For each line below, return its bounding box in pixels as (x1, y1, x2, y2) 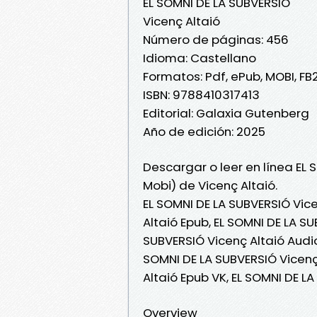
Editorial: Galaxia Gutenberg (143, 104, 309, 122)
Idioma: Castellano (143, 49, 256, 67)
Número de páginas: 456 (143, 30, 289, 48)
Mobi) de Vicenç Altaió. (143, 176, 277, 194)
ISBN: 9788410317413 (143, 86, 260, 103)
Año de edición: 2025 (143, 122, 265, 140)
